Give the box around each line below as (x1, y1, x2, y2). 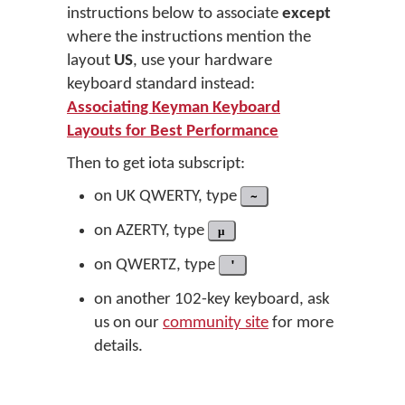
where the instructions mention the (67, 29, 311, 46)
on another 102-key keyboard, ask (94, 291, 330, 308)
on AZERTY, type (94, 222, 208, 240)
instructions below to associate (67, 5, 282, 23)
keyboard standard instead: (67, 76, 255, 93)
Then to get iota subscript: (67, 155, 245, 173)
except (282, 5, 331, 23)
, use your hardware (133, 52, 272, 70)
